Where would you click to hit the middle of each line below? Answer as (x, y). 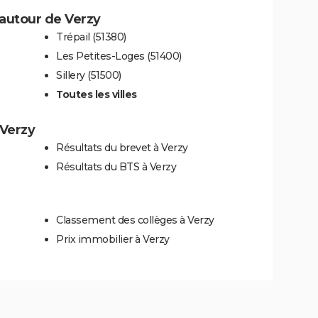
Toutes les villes (97, 95)
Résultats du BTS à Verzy (116, 167)
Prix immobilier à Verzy (113, 240)
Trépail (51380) (91, 37)
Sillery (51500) (89, 76)
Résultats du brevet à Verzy (122, 148)
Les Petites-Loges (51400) (119, 56)
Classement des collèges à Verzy (135, 220)
